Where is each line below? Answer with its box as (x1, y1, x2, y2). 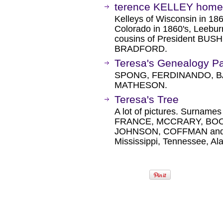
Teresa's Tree (114, 94, 179, 105)
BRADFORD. (114, 44, 167, 54)
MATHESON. (114, 80, 167, 90)
